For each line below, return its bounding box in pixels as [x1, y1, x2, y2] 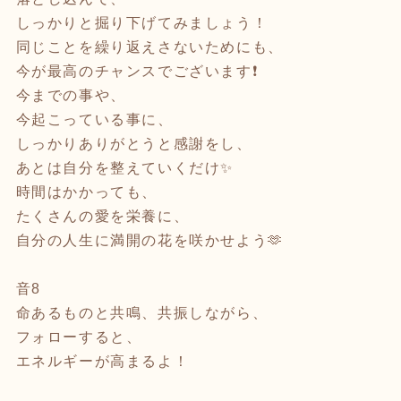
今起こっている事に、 [15, 111, 174, 127]
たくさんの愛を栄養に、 [15, 208, 190, 224]
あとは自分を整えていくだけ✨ [15, 159, 234, 175]
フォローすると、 [15, 328, 142, 345]
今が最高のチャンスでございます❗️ [15, 63, 259, 79]
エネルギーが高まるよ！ [15, 353, 190, 369]
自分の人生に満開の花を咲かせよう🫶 [15, 232, 284, 248]
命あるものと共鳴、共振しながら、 [15, 304, 269, 320]
